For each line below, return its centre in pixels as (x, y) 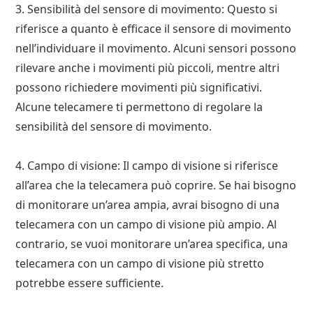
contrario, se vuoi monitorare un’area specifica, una (152, 243)
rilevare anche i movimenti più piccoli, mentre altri (148, 67)
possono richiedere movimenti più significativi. (139, 87)
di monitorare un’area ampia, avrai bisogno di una (148, 204)
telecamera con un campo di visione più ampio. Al (146, 224)
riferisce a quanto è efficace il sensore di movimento (154, 28)
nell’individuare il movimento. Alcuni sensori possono (156, 48)
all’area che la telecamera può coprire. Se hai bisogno (156, 185)
